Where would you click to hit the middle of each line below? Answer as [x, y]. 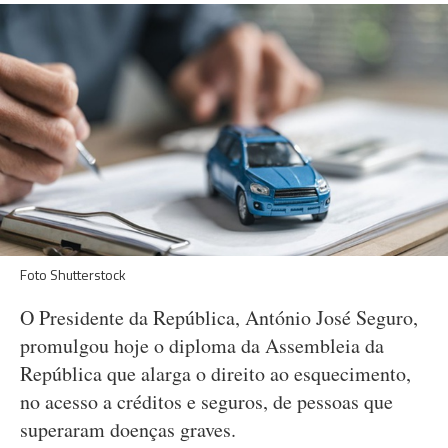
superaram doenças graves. [128, 429]
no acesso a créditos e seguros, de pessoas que [206, 401]
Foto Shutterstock [73, 274]
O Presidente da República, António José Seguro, [219, 317]
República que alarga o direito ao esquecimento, [215, 373]
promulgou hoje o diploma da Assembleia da [202, 345]
